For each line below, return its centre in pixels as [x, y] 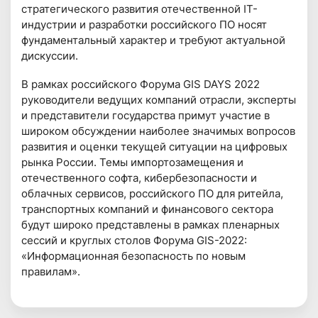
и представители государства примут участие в [146, 115]
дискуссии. [50, 55]
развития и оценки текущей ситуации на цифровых [155, 146]
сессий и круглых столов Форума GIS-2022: [135, 240]
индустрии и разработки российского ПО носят [144, 24]
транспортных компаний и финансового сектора [148, 209]
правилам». [51, 271]
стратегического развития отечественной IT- [140, 9]
